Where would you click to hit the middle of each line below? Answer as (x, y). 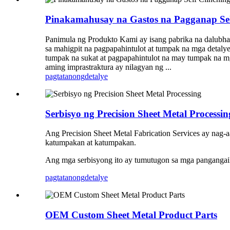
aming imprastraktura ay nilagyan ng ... (108, 67)
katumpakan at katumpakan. (91, 143)
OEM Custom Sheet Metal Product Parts (131, 215)
